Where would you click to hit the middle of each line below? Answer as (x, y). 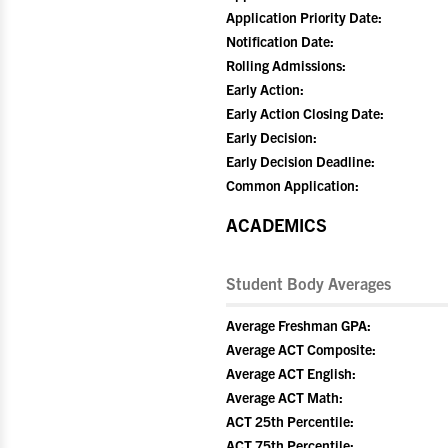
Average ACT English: (291, 373)
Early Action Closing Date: (305, 113)
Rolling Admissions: (286, 65)
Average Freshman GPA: (298, 325)
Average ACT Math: (284, 397)
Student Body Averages (308, 283)
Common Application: (292, 185)
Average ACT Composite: (301, 349)
